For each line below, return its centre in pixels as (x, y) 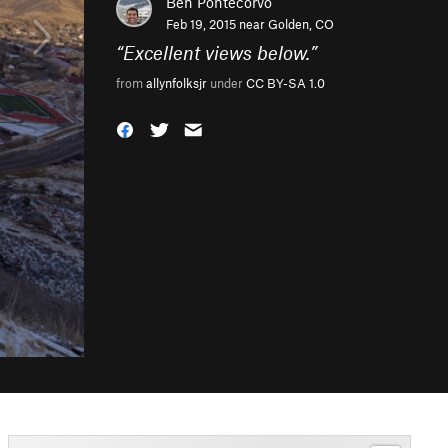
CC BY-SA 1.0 (285, 83)
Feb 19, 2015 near (217, 24)
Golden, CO (301, 24)
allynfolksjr (176, 83)
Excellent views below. (216, 52)
